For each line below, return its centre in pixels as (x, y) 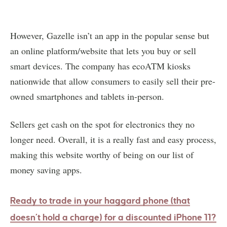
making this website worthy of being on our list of (102, 154)
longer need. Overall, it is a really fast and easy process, (113, 139)
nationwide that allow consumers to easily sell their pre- (113, 81)
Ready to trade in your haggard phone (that (100, 201)
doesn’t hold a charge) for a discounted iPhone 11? (113, 217)
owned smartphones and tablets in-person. (87, 96)
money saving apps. (46, 169)
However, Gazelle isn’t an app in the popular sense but (110, 35)
